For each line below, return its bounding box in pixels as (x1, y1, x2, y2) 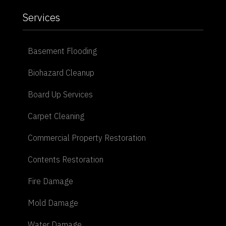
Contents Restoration (27, 154, 103, 164)
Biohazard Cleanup (27, 67, 94, 78)
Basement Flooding (27, 45, 97, 56)
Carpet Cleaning (27, 110, 84, 121)
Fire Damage (27, 176, 73, 186)
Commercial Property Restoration (27, 132, 146, 143)
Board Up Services (27, 89, 93, 99)
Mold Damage (27, 197, 78, 208)
